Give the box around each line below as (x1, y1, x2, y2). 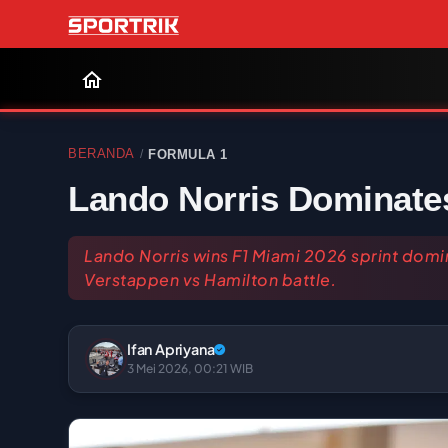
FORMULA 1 (148, 146, 228, 162)
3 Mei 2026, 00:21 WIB (127, 360, 253, 376)
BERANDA (68, 146, 135, 161)
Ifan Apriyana (127, 339, 215, 358)
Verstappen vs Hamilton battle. (84, 269, 336, 290)
